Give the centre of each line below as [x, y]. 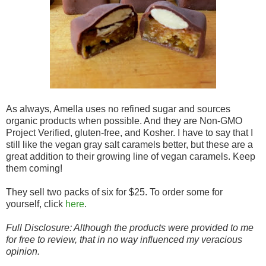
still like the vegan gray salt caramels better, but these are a [129, 145]
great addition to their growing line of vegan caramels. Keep [131, 157]
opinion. [23, 252]
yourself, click [36, 204]
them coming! [34, 169]
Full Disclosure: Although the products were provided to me [130, 228]
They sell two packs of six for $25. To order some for [114, 192]
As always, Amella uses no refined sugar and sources [118, 109]
